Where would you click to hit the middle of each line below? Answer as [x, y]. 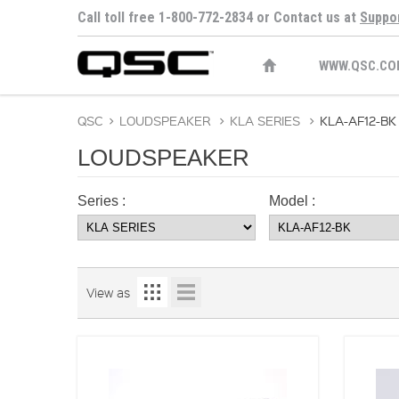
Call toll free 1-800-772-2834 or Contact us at [219, 17]
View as [108, 292]
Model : [292, 201]
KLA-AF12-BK [358, 120]
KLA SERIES [265, 120]
